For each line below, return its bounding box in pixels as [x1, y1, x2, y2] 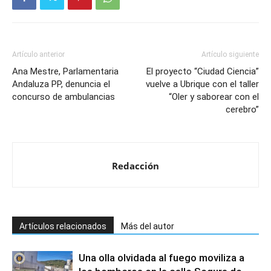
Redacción [112, 160, 159, 172]
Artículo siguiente [201, 50, 259, 59]
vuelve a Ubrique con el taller [146, 79, 259, 90]
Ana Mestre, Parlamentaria [12, 66, 119, 77]
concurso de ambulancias [12, 91, 115, 102]
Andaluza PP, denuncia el [12, 79, 110, 90]
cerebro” [226, 104, 259, 115]
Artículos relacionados [19, 221, 106, 231]
